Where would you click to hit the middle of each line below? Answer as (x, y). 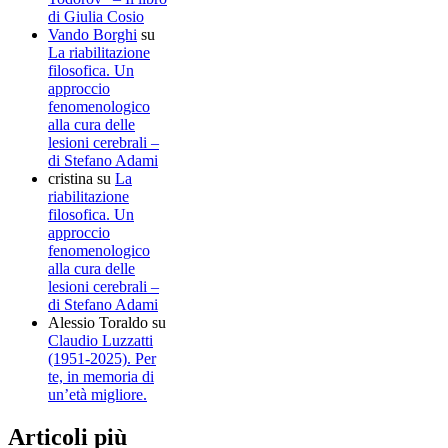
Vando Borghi (92, 34)
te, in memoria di (101, 376)
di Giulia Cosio (96, 16)
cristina (70, 178)
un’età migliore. (97, 394)
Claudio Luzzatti (100, 340)
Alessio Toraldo (98, 322)
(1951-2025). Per (102, 358)
